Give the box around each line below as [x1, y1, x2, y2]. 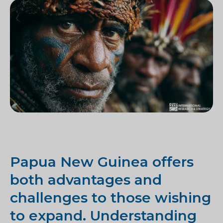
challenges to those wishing [10, 189, 211, 207]
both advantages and [10, 171, 162, 189]
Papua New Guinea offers [10, 153, 194, 171]
